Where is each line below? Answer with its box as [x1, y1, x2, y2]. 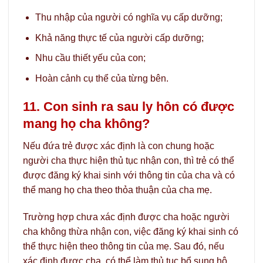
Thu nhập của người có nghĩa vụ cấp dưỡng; [35, 12, 222, 23]
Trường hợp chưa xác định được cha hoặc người [23, 211, 230, 222]
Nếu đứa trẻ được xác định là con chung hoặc [23, 140, 214, 151]
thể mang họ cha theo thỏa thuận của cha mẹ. [23, 184, 212, 195]
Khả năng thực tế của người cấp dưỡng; [35, 32, 204, 43]
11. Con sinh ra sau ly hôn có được [23, 99, 234, 114]
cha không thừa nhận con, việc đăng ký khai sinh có [23, 226, 238, 237]
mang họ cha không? [23, 116, 150, 131]
